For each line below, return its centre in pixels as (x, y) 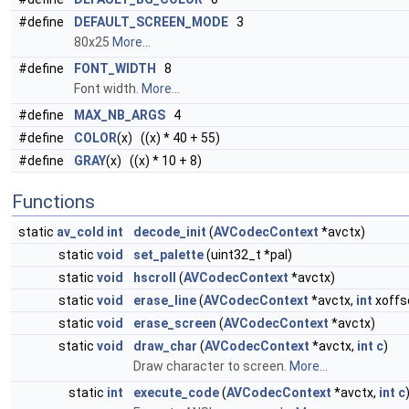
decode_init (170, 232)
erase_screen (175, 323)
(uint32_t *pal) (248, 255)
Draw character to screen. (211, 366)
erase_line (165, 300)
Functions (53, 202)
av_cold (80, 232)
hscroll (155, 278)
